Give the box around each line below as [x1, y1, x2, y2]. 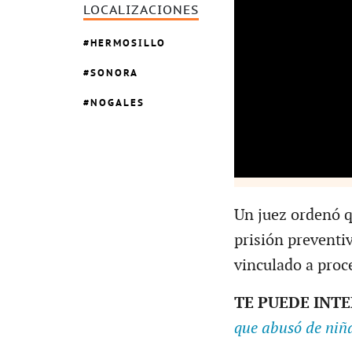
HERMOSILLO [90, 35, 166, 49]
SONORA [90, 65, 138, 79]
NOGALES [90, 95, 145, 109]
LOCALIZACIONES [83, 3, 199, 18]
